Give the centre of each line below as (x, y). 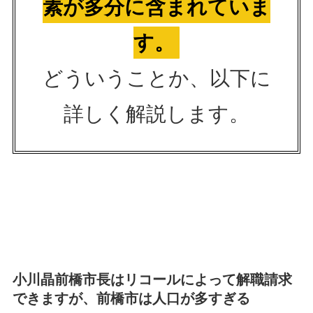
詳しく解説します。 (156, 114)
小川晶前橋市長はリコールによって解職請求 (152, 280)
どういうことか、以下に (156, 78)
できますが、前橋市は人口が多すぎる (131, 299)
